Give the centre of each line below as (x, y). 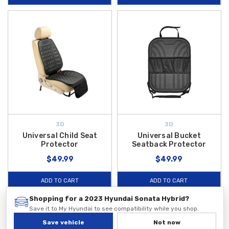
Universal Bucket (169, 135)
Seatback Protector (169, 144)
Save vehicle (63, 222)
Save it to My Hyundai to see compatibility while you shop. (114, 209)
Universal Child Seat (60, 135)
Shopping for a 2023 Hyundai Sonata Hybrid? (109, 199)
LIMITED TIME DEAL (81, 204)
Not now (167, 222)
